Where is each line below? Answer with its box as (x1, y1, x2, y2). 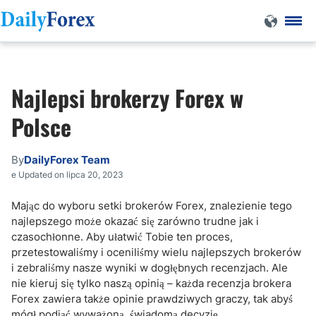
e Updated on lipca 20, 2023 (11, 169, 123, 180)
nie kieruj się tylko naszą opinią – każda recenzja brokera (11, 276, 291, 290)
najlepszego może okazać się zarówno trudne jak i (11, 214, 259, 228)
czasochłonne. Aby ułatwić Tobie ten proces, (11, 230, 233, 243)
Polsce (11, 110, 71, 143)
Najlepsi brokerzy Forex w (11, 81, 243, 114)
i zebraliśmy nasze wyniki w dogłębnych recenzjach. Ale (11, 261, 288, 274)
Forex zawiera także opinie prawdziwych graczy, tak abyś (11, 292, 293, 305)
